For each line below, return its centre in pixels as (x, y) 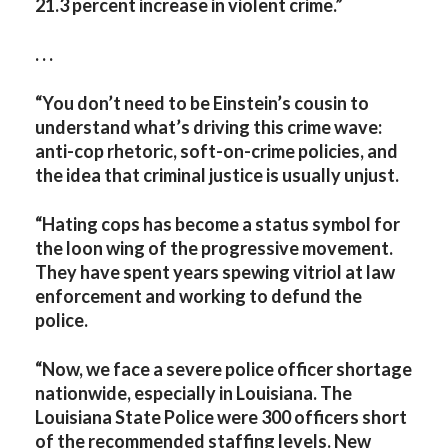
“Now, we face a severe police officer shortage (223, 369)
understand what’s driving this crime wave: (208, 127)
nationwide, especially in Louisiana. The (193, 393)
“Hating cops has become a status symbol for (217, 224)
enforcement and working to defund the (198, 296)
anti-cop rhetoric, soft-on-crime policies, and (216, 151)
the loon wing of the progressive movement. (214, 248)
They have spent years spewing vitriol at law (215, 272)
